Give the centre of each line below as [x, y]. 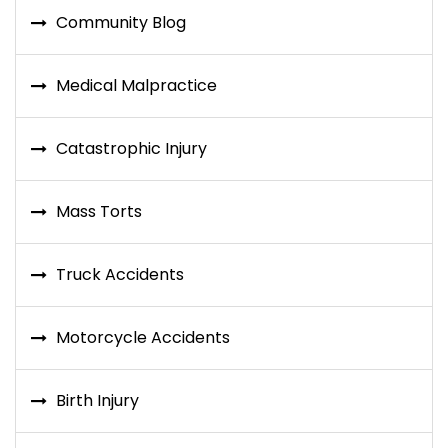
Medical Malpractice [136, 86]
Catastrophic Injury [131, 149]
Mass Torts [99, 212]
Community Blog [121, 23]
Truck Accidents [120, 275]
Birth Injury [97, 401]
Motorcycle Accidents [143, 338]
